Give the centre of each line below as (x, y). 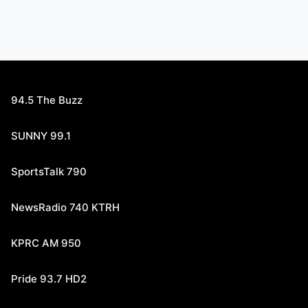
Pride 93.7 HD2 (49, 279)
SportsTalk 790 (49, 172)
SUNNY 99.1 (41, 136)
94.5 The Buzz (47, 100)
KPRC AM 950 (46, 243)
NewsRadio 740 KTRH (65, 207)
